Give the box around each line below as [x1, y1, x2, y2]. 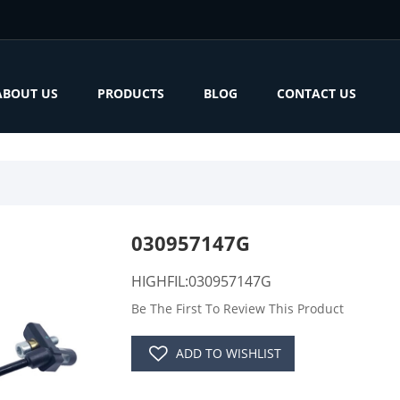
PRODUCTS [97, 85, 164, 102]
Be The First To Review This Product [130, 300, 344, 317]
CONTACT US [277, 85, 356, 102]
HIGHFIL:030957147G [130, 271, 271, 291]
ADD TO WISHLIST [175, 345, 281, 362]
